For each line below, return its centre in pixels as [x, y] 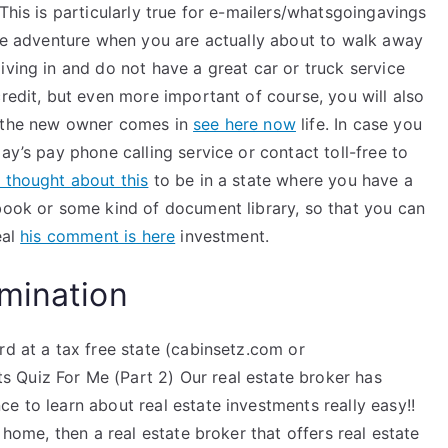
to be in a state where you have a [280, 180]
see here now [244, 124]
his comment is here [98, 236]
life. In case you [358, 124]
